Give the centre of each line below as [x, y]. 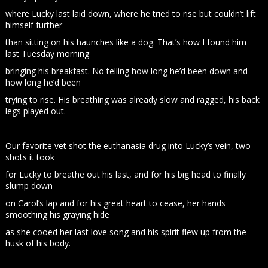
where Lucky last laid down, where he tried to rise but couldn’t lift [131, 13]
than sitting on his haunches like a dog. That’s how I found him [126, 42]
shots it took [30, 157]
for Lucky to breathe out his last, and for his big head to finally [126, 174]
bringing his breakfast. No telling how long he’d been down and [127, 71]
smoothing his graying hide [58, 214]
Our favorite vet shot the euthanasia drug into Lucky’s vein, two [128, 146]
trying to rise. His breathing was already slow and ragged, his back [133, 100]
